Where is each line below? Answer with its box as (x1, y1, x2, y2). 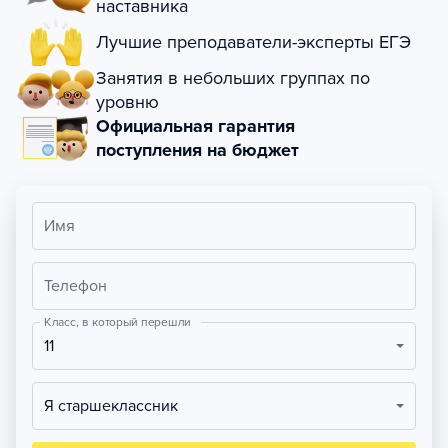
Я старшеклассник (54, 396, 178, 416)
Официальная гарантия (96, 115, 295, 137)
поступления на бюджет (96, 139, 299, 161)
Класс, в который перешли (44, 314, 191, 330)
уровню (96, 91, 159, 113)
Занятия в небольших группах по (96, 67, 370, 89)
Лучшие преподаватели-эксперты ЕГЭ (96, 31, 411, 53)
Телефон (44, 276, 107, 296)
